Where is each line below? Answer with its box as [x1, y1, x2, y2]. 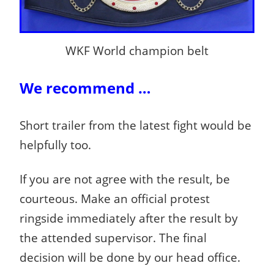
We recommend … [20, 78, 151, 98]
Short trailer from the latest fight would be [20, 117, 251, 133]
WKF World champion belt [65, 43, 209, 59]
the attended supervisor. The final [20, 230, 207, 246]
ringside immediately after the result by [20, 210, 238, 226]
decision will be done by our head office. [20, 250, 240, 265]
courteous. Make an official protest [20, 191, 210, 207]
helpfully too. [20, 137, 91, 153]
